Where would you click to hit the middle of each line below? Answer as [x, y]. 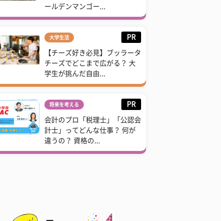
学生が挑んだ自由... [75, 74]
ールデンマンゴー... [75, 7]
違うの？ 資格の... [72, 141]
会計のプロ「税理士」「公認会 [93, 120]
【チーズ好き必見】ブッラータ [93, 53]
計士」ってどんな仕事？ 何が [90, 130]
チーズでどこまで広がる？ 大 [90, 63]
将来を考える [64, 105]
